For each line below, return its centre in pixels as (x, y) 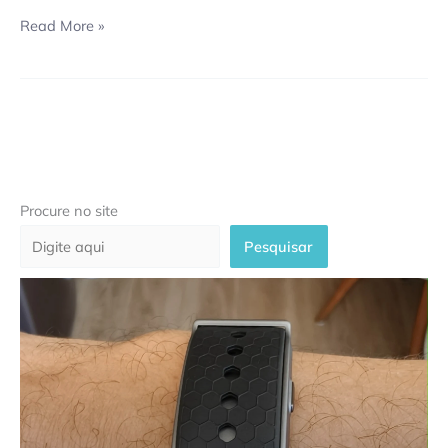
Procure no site (69, 211)
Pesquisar (279, 246)
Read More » (62, 25)
